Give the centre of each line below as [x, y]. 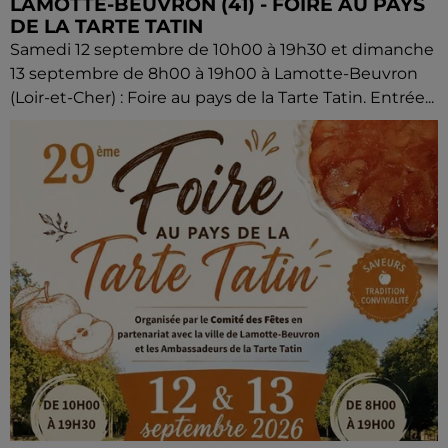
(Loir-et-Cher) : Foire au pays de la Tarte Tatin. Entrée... [222, 98]
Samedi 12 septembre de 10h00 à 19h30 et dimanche [222, 50]
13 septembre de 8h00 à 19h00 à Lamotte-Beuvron [214, 74]
